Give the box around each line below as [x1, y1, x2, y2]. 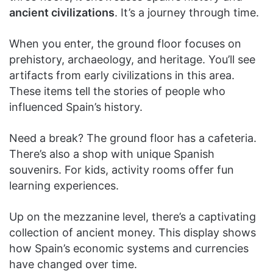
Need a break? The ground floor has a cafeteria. [9, 132, 257, 144]
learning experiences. [9, 179, 119, 192]
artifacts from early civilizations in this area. [9, 69, 235, 82]
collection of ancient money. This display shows [9, 226, 256, 239]
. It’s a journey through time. [115, 6, 259, 19]
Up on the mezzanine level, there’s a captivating [9, 210, 256, 223]
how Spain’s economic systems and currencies [9, 242, 249, 255]
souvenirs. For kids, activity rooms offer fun [9, 163, 234, 176]
